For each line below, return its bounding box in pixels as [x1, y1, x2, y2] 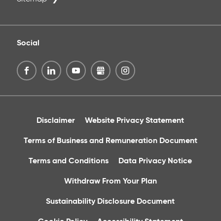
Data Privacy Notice [118, 157, 192, 166]
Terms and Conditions [29, 157, 109, 166]
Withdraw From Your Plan [64, 178, 157, 186]
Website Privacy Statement [85, 117, 184, 125]
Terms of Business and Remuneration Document [23, 137, 197, 146]
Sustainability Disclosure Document [46, 198, 175, 206]
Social [16, 39, 39, 48]
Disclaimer [37, 117, 75, 125]
